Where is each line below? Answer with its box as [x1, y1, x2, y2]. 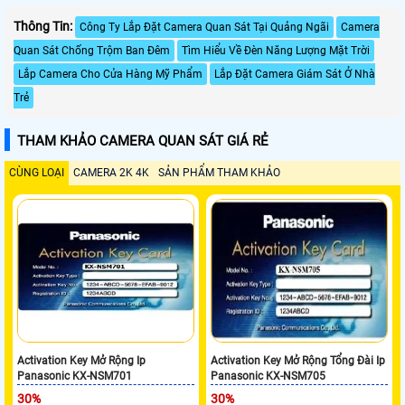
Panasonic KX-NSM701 [17, 369, 133, 382]
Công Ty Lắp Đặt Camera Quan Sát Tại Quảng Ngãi [80, 20, 329, 33]
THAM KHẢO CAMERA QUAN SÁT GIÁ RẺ [17, 132, 268, 149]
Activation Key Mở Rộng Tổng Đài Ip [211, 353, 386, 367]
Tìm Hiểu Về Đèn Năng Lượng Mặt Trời [182, 43, 370, 57]
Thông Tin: [14, 18, 72, 33]
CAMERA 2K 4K [73, 165, 149, 179]
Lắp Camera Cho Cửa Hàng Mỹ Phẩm [18, 67, 202, 80]
